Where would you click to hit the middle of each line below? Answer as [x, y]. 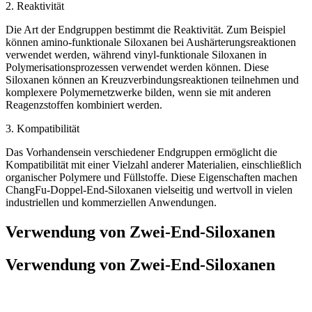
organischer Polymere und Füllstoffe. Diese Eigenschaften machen [151, 178]
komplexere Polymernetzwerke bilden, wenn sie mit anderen [138, 93]
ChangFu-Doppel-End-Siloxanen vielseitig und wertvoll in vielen [149, 190]
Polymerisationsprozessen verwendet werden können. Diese [137, 68]
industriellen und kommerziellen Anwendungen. [111, 203]
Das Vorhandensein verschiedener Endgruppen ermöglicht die [141, 153]
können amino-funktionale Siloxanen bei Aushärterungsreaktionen [151, 42]
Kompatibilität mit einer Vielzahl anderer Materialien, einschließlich [154, 165]
